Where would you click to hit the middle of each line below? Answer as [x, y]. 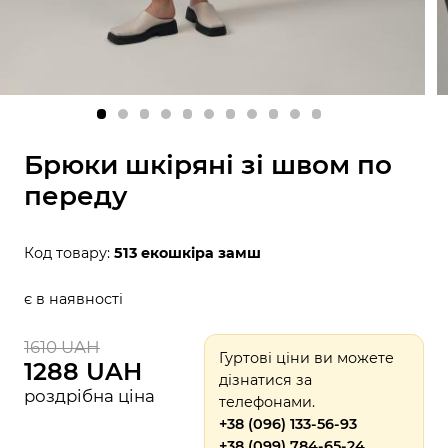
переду [75, 196]
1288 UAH [82, 371]
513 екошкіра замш [187, 253]
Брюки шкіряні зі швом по [207, 165]
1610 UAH [61, 346]
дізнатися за [266, 379]
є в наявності [73, 299]
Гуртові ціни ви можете [307, 357]
